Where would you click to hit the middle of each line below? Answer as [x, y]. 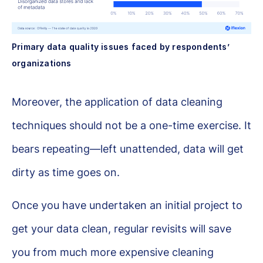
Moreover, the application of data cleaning [117, 102]
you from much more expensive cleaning [113, 252]
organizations [42, 63]
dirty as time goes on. [66, 172]
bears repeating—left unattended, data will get [128, 149]
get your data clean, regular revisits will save [122, 228]
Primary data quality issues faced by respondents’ [121, 46]
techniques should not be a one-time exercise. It [131, 125]
